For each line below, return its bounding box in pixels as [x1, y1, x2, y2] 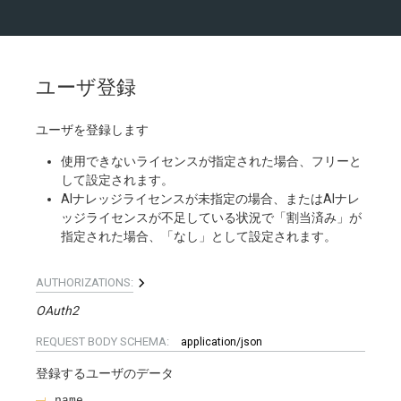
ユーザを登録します [36, 122, 149, 137]
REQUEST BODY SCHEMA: [36, 334, 172, 348]
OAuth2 [36, 303, 79, 318]
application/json [181, 335, 262, 348]
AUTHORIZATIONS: [36, 275, 133, 289]
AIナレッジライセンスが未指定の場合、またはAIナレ [61, 191, 360, 206]
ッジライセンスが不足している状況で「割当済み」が [61, 209, 362, 225]
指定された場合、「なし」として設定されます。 [61, 228, 337, 243]
